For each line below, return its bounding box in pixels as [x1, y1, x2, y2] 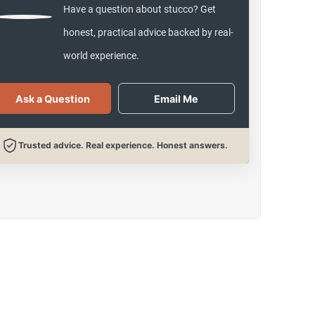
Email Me [154, 92, 199, 105]
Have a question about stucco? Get [63, 4, 216, 15]
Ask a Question [15, 92, 90, 105]
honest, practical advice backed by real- [63, 27, 233, 38]
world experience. [63, 50, 139, 61]
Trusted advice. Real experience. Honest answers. [18, 140, 228, 150]
